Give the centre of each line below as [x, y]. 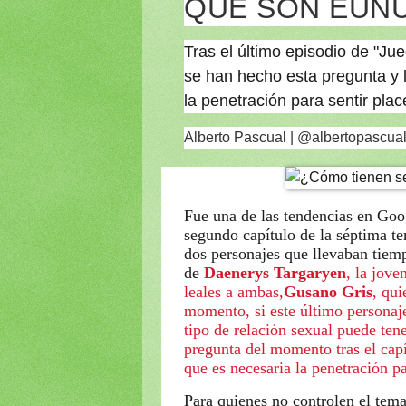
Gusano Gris [328, 291]
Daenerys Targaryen [275, 272]
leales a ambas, [234, 291]
